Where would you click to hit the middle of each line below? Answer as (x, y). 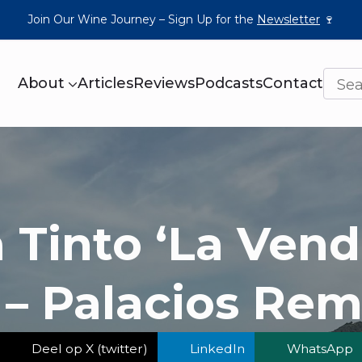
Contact (293, 84)
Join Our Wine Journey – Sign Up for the (142, 19)
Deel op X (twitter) (90, 348)
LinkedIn (217, 348)
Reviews (164, 84)
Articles (105, 84)
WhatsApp (320, 348)
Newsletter (288, 19)
